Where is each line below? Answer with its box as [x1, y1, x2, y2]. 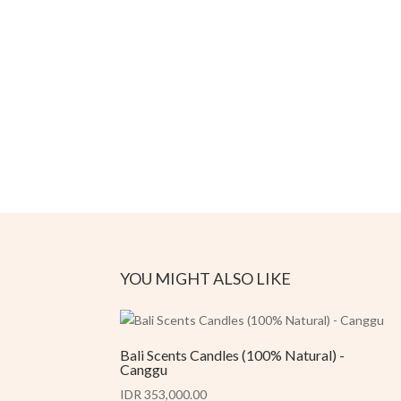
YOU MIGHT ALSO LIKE [120, 269, 292, 288]
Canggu [120, 361, 168, 378]
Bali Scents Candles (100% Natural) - [120, 346, 346, 363]
